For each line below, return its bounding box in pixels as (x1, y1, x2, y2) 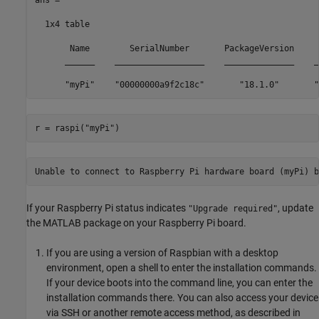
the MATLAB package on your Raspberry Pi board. (26, 217, 246, 229)
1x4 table (34, 19, 90, 29)
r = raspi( (34, 122, 85, 133)
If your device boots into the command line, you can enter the (46, 277, 313, 289)
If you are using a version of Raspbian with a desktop (46, 247, 278, 259)
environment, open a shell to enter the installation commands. (46, 262, 317, 274)
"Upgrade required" (188, 204, 278, 214)
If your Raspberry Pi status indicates (26, 202, 188, 214)
